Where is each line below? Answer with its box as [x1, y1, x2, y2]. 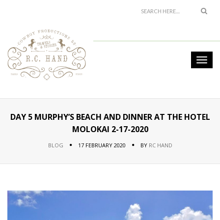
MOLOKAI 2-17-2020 [72, 124, 148, 135]
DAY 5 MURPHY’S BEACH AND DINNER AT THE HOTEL [10, 111, 210, 122]
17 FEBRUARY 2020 [78, 141, 126, 149]
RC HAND [148, 141, 172, 149]
